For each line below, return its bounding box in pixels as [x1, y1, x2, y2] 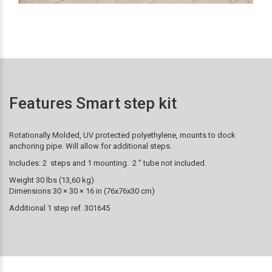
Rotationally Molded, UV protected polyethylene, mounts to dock [9, 131, 236, 140]
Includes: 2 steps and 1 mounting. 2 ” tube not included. [9, 158, 206, 168]
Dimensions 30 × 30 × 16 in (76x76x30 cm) [9, 186, 155, 196]
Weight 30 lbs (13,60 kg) [9, 175, 94, 185]
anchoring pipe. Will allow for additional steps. [9, 141, 172, 151]
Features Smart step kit [9, 94, 177, 113]
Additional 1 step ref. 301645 [9, 203, 110, 213]
